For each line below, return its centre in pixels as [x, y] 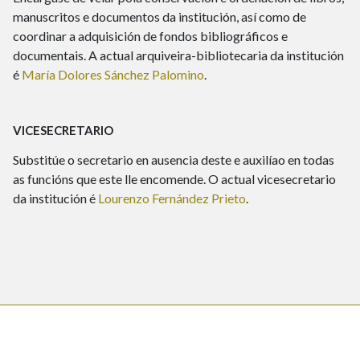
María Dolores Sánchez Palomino [113, 74]
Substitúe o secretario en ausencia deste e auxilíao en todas [174, 160]
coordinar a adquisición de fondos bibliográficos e [150, 36]
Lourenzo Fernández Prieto [172, 198]
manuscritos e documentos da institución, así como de [160, 16]
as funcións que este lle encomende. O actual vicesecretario [174, 179]
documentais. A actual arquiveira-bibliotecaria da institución [178, 55]
